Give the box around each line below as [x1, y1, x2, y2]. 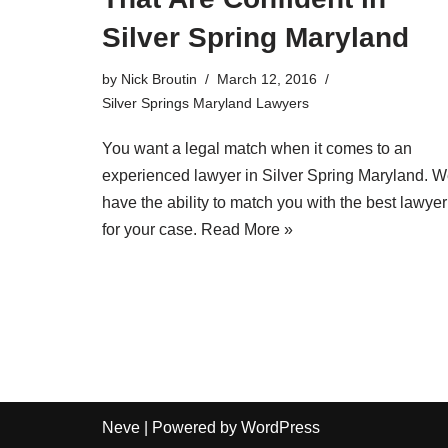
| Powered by [140, 418, 241, 436]
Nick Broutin [121, 70, 197, 87]
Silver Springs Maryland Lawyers [102, 94, 309, 111]
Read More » [201, 220, 293, 238]
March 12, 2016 [217, 70, 317, 87]
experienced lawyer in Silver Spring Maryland [102, 166, 424, 184]
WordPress [241, 418, 320, 436]
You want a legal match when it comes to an [102, 139, 412, 157]
